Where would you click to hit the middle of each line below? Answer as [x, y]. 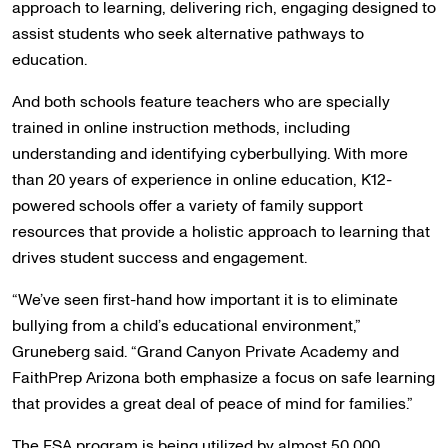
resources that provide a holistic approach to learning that [221, 232]
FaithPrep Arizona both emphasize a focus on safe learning [223, 378]
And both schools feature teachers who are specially [201, 102]
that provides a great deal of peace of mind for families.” [212, 404]
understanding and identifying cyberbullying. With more [210, 154]
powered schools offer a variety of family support [187, 206]
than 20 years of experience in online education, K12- [202, 180]
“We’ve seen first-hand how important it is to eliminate [205, 300]
